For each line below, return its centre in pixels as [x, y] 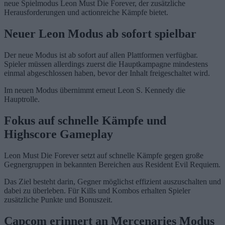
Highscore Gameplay [59, 134]
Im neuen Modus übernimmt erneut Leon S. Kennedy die [95, 90]
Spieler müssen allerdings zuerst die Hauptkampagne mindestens [106, 64]
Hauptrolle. [22, 99]
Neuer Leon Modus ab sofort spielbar [100, 34]
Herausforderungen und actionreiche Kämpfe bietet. [86, 13]
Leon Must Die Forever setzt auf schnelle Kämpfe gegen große [104, 155]
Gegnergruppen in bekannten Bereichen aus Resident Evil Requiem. [112, 164]
